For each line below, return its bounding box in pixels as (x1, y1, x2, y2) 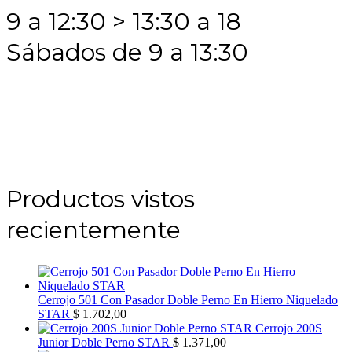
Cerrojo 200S (255, 321, 322, 335)
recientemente (6, 215, 181, 245)
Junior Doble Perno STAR (38, 335, 170, 350)
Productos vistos (6, 185, 195, 214)
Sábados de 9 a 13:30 (6, 38, 248, 68)
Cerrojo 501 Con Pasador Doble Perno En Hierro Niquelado (38, 293, 338, 307)
